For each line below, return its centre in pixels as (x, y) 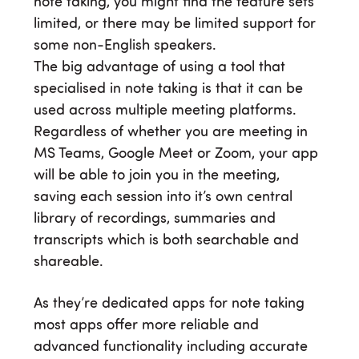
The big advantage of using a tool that (159, 67)
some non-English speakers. (125, 45)
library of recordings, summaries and (155, 218)
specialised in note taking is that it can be (168, 89)
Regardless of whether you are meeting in (171, 132)
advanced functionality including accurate (171, 347)
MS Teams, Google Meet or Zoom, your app (176, 153)
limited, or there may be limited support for (175, 24)
